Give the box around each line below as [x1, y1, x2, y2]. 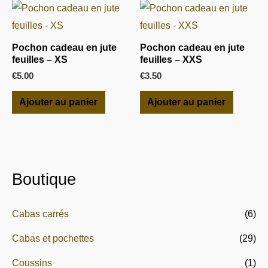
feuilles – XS [12, 54, 68, 65]
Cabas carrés [12, 208, 69, 219]
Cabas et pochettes [12, 233, 94, 243]
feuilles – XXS [140, 54, 202, 65]
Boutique [12, 170, 76, 188]
